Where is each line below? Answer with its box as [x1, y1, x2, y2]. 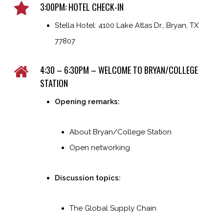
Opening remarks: [54, 97, 122, 106]
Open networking [69, 143, 130, 152]
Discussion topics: [54, 173, 123, 182]
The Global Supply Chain [69, 203, 156, 213]
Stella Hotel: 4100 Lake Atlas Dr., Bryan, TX [54, 21, 198, 30]
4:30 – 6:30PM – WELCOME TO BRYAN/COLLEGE [40, 63, 198, 76]
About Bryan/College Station [69, 127, 172, 136]
